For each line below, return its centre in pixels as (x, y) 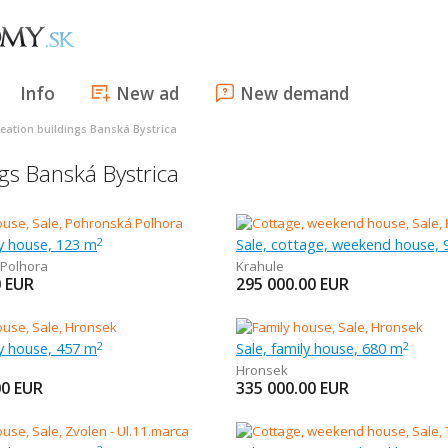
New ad (147, 93)
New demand (294, 93)
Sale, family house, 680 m (319, 348)
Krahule (259, 266)
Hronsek (261, 370)
